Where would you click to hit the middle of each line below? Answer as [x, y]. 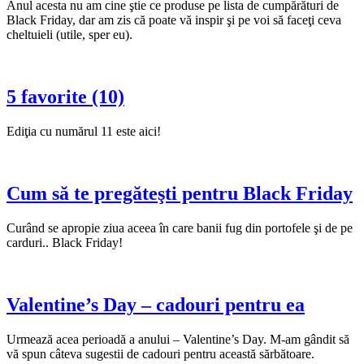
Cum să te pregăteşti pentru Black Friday [180, 193]
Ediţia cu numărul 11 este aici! [85, 131]
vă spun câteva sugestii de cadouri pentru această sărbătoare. [160, 353]
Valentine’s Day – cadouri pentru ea [156, 304]
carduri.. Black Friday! [66, 242]
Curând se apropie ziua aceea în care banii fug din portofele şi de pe [180, 227]
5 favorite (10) [65, 97]
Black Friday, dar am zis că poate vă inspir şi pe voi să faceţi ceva [174, 20]
